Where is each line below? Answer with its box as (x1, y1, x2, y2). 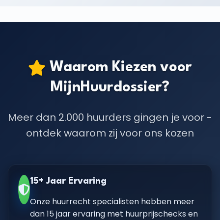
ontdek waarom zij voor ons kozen (26, 126, 194, 140)
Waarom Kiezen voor (46, 60, 192, 75)
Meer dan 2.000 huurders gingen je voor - (8, 110, 212, 124)
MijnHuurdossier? (51, 81, 169, 95)
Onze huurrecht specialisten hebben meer (30, 196, 194, 207)
